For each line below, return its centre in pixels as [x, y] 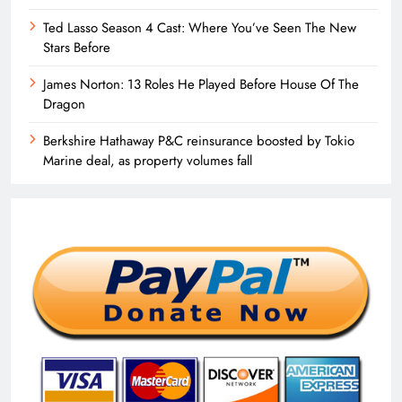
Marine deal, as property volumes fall [148, 161]
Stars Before [77, 48]
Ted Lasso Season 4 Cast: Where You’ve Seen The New [200, 28]
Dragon [64, 105]
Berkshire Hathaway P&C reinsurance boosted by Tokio [199, 141]
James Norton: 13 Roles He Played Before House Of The [201, 85]
